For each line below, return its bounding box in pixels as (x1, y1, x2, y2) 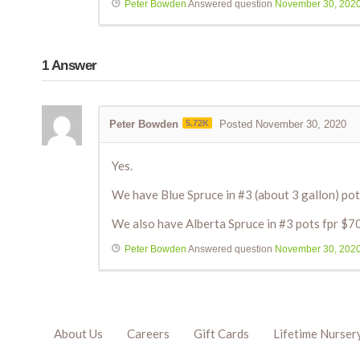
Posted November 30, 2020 (219, 118, 346, 131)
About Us (54, 326, 103, 342)
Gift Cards (194, 326, 249, 342)
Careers (127, 326, 170, 342)
